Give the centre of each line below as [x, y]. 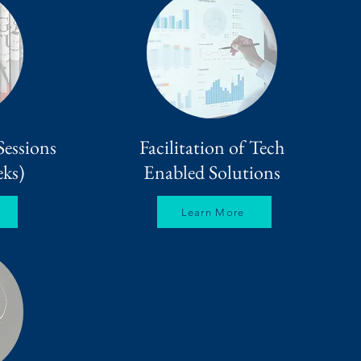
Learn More [213, 212]
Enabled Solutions [212, 172]
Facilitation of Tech [212, 147]
